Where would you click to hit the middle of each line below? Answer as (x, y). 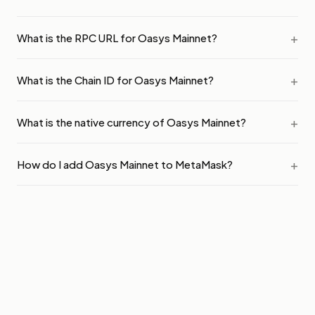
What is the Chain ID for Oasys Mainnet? (115, 79)
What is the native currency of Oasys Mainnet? (131, 122)
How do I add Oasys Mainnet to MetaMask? (125, 164)
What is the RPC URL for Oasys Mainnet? (117, 37)
